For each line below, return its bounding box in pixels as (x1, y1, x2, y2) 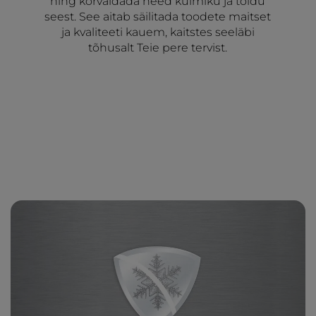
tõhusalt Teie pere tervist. (88, 41, 228, 55)
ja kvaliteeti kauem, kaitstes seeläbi (61, 25, 255, 39)
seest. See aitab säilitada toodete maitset (44, 10, 272, 24)
